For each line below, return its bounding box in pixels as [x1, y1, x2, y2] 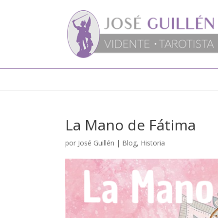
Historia [141, 138, 165, 147]
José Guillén [78, 138, 115, 147]
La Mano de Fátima [65, 115, 196, 135]
